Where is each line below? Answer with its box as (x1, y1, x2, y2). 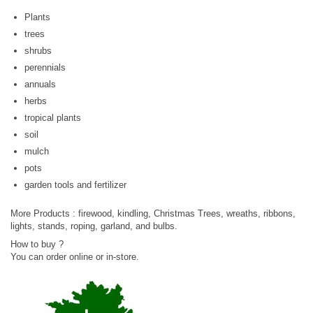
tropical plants (24, 112, 81, 123)
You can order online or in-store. (10, 252, 139, 262)
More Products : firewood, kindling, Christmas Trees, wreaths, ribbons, (10, 208, 296, 219)
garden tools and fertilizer (24, 180, 126, 190)
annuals (24, 79, 56, 89)
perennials (24, 62, 66, 73)
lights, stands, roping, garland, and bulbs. (10, 221, 177, 231)
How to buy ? (10, 239, 64, 249)
